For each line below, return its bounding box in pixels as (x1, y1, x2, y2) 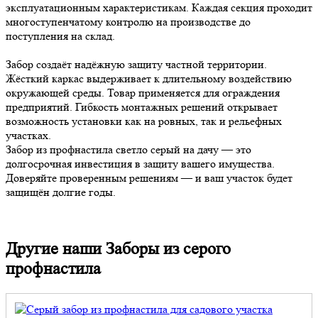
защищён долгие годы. (6, 185, 116, 199)
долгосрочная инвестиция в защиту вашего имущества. (6, 157, 275, 171)
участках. (6, 128, 51, 143)
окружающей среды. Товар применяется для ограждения (6, 86, 280, 100)
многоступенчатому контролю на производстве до (6, 15, 251, 29)
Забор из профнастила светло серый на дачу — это (6, 143, 251, 157)
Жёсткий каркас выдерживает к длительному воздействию (6, 72, 292, 86)
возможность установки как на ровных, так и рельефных (6, 114, 282, 128)
